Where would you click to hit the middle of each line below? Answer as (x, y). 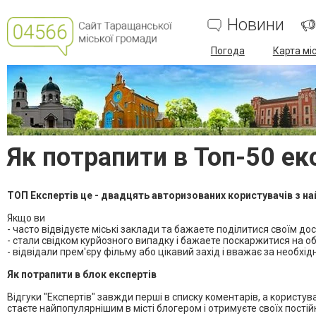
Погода (227, 51)
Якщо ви (26, 218)
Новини (255, 25)
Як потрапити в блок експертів (82, 274)
